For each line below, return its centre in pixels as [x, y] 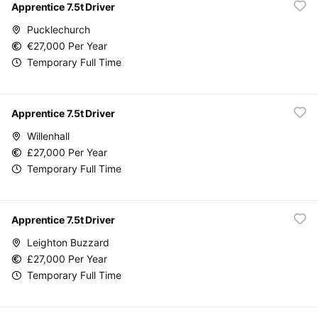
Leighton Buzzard [68, 242]
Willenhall [48, 136]
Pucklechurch [59, 29]
